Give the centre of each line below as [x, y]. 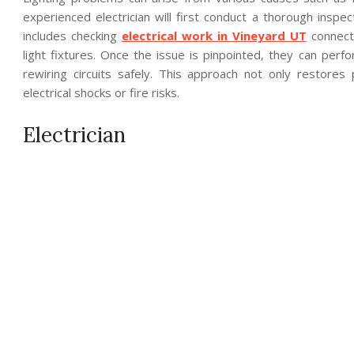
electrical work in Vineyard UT [214, 36]
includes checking [72, 36]
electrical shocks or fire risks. [101, 92]
